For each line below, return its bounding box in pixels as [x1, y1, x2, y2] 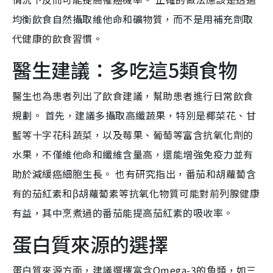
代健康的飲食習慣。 [12, 31, 103, 46]
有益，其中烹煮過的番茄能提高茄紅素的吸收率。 [12, 205, 233, 221]
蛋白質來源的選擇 [12, 230, 168, 258]
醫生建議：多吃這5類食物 [12, 55, 238, 84]
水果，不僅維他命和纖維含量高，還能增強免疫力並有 [12, 147, 253, 162]
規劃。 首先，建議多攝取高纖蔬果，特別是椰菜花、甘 [12, 108, 257, 123]
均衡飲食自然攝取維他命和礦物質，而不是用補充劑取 [12, 12, 253, 27]
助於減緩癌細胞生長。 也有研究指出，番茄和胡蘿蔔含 [12, 166, 257, 182]
